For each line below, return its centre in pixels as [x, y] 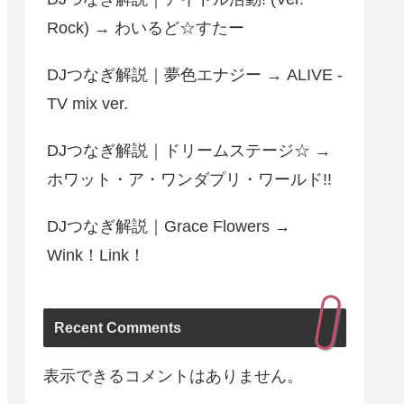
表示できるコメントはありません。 [173, 376]
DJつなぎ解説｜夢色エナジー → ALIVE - [195, 75]
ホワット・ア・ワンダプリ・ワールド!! [189, 180]
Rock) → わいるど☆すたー [146, 28]
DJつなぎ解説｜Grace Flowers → [169, 227]
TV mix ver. [87, 104]
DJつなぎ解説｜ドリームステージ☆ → [189, 151]
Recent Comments [118, 327]
